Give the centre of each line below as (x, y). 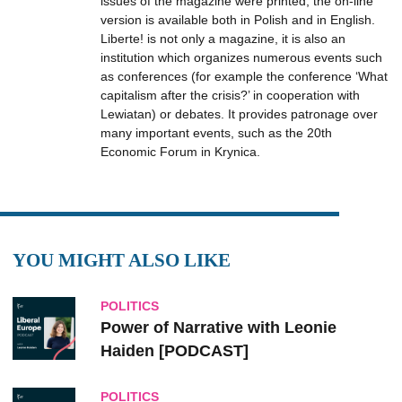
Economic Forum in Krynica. (180, 152)
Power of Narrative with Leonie (218, 328)
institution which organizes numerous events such (241, 57)
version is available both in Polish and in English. (238, 20)
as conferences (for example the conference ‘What (244, 76)
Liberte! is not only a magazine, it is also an (223, 39)
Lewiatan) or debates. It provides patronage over (239, 114)
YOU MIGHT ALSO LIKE (122, 260)
